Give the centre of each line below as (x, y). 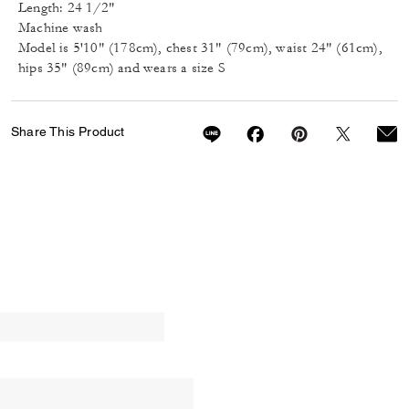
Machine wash (61, 28)
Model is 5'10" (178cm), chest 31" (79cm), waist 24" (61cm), (200, 48)
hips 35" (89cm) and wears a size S (122, 68)
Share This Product (68, 131)
